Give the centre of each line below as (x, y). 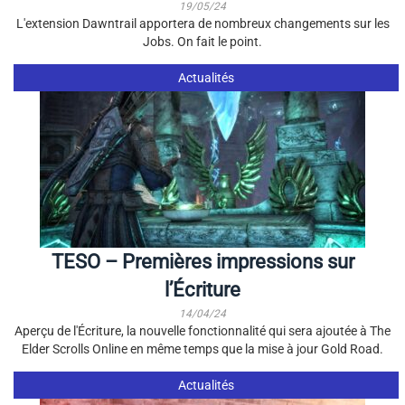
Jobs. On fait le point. (202, 42)
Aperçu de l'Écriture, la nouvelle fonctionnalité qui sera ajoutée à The (202, 331)
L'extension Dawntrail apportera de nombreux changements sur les (202, 24)
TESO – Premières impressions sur (202, 262)
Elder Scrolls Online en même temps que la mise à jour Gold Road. (202, 349)
